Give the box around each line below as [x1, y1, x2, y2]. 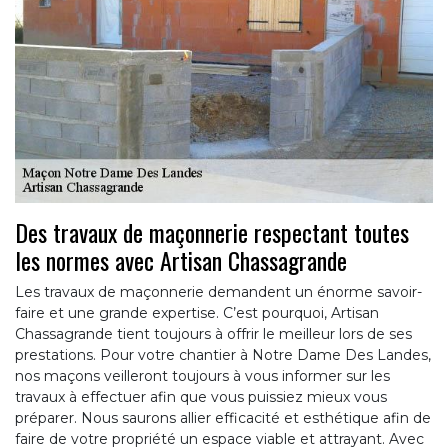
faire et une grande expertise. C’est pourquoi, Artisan [15, 303, 379, 322]
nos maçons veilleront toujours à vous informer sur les [15, 366, 390, 385]
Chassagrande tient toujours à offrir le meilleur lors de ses [15, 324, 412, 343]
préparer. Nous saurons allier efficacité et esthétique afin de [15, 408, 431, 427]
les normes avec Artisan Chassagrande [15, 241, 347, 278]
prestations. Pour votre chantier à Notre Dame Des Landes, [15, 345, 431, 364]
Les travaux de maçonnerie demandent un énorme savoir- [15, 282, 422, 301]
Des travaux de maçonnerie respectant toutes [15, 213, 409, 250]
